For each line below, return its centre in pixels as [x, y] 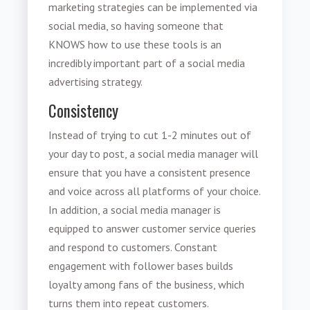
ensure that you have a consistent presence [150, 173]
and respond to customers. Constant [133, 247]
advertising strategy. [96, 81]
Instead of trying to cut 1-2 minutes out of [150, 135]
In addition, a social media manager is [135, 210]
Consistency [85, 110]
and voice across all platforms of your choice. [155, 191]
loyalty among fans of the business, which [147, 285]
